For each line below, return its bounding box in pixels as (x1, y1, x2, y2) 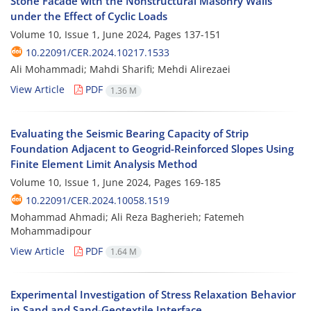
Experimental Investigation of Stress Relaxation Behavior (10, 287, 296, 301)
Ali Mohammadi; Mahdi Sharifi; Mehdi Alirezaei (10, 62, 230, 76)
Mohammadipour (10, 224, 92, 237)
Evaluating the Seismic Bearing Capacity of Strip (10, 126, 249, 140)
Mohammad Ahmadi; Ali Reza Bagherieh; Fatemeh (10, 210, 244, 224)
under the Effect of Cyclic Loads (10, 9, 167, 24)
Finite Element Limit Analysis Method (10, 156, 197, 171)
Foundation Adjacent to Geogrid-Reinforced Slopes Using (10, 141, 294, 155)
